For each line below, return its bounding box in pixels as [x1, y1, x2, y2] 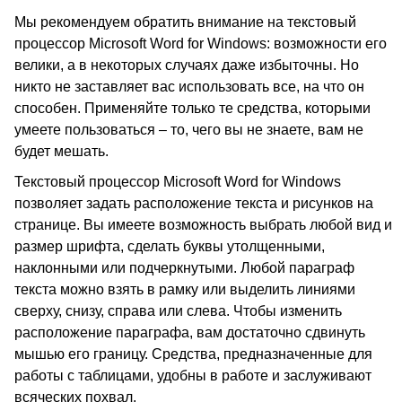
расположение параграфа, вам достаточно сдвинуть [14, 325, 365, 340]
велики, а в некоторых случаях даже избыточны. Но [14, 57, 359, 73]
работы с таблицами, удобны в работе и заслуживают [14, 368, 371, 383]
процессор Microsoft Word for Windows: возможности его [14, 36, 387, 51]
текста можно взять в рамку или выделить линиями [14, 282, 355, 297]
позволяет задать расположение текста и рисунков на [14, 196, 373, 211]
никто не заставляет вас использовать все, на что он [14, 79, 364, 94]
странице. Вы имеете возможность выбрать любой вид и [14, 217, 392, 232]
